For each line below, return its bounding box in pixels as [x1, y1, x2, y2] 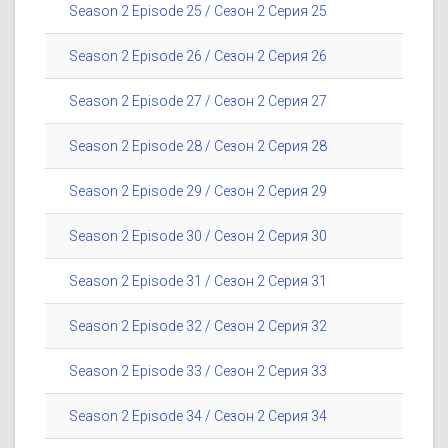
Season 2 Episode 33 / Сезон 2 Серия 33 [69, 363, 327, 380]
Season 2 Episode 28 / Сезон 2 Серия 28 [69, 138, 327, 155]
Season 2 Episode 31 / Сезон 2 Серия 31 [69, 273, 327, 290]
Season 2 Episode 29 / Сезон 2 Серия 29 [69, 183, 327, 200]
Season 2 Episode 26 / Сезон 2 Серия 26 [69, 48, 327, 65]
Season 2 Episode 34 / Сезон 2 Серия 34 [69, 408, 327, 425]
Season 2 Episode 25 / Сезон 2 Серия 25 [69, 3, 327, 20]
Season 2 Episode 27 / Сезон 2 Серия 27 [69, 93, 327, 110]
